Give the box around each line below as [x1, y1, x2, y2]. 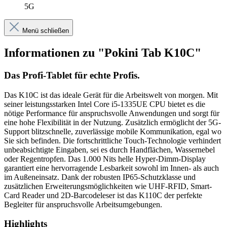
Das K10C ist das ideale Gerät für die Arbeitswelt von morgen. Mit [4, 90, 218, 99]
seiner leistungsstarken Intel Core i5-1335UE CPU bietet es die [4, 99, 205, 108]
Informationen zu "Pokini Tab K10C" [4, 46, 201, 60]
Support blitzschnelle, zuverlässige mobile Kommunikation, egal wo [4, 127, 221, 136]
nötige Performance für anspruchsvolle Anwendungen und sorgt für [4, 108, 219, 118]
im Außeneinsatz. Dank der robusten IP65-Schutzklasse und [4, 172, 196, 181]
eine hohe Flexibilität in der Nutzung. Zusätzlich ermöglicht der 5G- [4, 118, 221, 127]
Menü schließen [22, 27, 69, 35]
